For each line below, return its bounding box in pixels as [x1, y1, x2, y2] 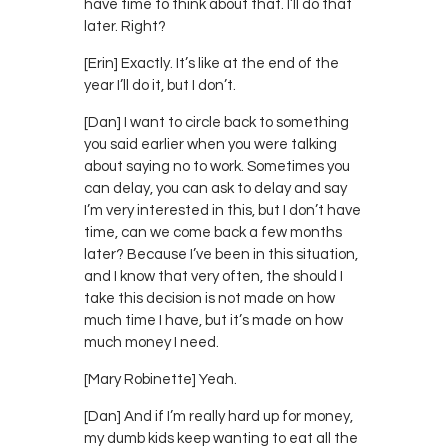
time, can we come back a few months [84, 224, 342, 240]
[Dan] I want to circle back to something [84, 114, 349, 130]
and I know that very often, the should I [84, 268, 343, 284]
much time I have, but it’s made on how [84, 312, 343, 328]
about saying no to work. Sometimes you [84, 158, 350, 174]
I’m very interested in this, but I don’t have [84, 202, 361, 218]
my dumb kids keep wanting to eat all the [84, 430, 358, 446]
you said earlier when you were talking [84, 136, 337, 152]
